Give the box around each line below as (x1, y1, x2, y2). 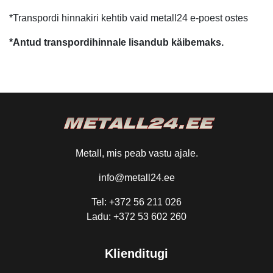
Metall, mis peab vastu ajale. (75, 148, 198, 158)
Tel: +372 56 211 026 (91, 197, 182, 207)
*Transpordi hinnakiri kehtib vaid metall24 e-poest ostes (9, 13, 248, 23)
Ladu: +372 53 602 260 (87, 211, 186, 222)
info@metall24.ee (98, 172, 175, 183)
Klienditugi (105, 247, 168, 260)
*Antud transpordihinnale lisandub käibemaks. (9, 37, 224, 48)
